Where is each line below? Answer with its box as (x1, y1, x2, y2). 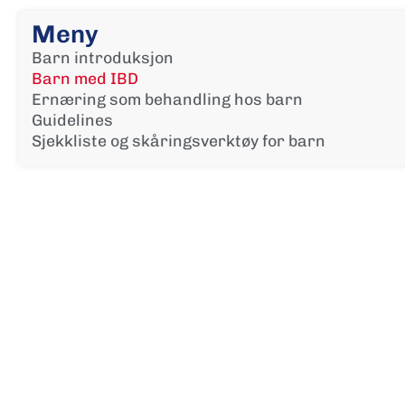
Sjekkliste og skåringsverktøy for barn (32, 134, 325, 150)
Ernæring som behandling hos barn (32, 92, 303, 108)
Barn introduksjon (32, 51, 174, 67)
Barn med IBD (32, 71, 138, 88)
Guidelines (32, 113, 113, 129)
